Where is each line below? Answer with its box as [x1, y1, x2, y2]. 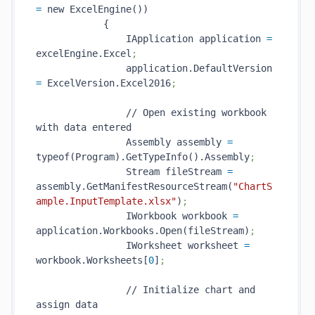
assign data [36, 299, 98, 310]
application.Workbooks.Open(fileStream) [36, 225, 250, 236]
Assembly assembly [36, 136, 227, 148]
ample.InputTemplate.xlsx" [36, 195, 176, 207]
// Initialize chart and [36, 284, 255, 295]
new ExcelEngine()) [41, 4, 148, 15]
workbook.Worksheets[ [36, 255, 148, 266]
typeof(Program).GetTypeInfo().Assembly [36, 151, 250, 162]
